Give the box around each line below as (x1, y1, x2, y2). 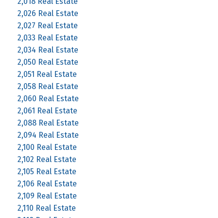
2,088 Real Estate (17, 118, 79, 127)
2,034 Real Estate (17, 45, 78, 54)
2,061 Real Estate (17, 106, 77, 115)
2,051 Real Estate (17, 69, 77, 79)
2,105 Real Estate (17, 166, 76, 176)
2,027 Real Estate (17, 20, 78, 30)
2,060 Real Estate (17, 93, 79, 103)
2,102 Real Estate (17, 154, 76, 164)
